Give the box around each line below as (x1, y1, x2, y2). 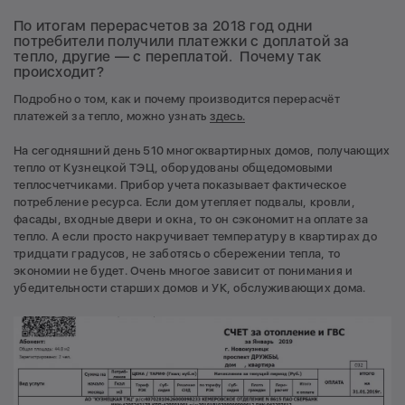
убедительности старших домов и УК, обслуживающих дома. (14, 281, 369, 295)
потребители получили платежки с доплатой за (14, 32, 350, 50)
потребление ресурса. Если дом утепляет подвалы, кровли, (14, 195, 355, 209)
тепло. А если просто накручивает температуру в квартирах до (14, 230, 377, 243)
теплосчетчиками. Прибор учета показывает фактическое (14, 178, 347, 192)
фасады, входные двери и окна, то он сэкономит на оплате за (14, 212, 369, 226)
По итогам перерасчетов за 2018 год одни (14, 16, 313, 34)
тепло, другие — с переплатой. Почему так (14, 47, 322, 65)
